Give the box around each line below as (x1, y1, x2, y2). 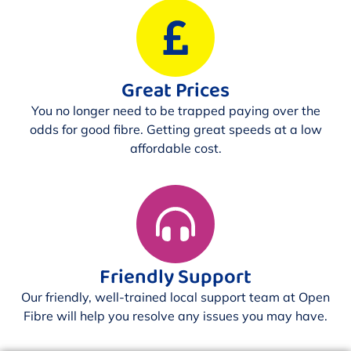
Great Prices (121, 74, 230, 108)
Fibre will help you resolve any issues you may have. (24, 307, 327, 324)
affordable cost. (129, 140, 222, 157)
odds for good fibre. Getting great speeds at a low (29, 121, 322, 138)
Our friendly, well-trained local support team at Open (21, 288, 330, 305)
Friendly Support (100, 260, 251, 294)
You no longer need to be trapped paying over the (31, 103, 320, 119)
